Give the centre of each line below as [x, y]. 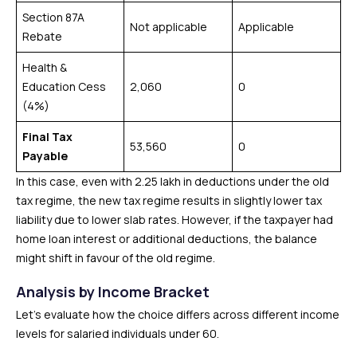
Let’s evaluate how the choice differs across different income [178, 314]
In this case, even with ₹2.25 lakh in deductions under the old [173, 181]
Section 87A [53, 17]
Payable [45, 156]
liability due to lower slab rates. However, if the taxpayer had [175, 220]
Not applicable [169, 27]
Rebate [42, 36]
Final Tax [47, 137]
